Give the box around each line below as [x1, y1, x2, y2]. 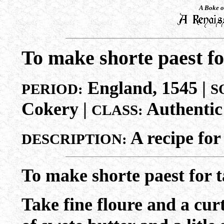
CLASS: [91, 102, 143, 118]
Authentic [142, 99, 222, 119]
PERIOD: [21, 81, 83, 97]
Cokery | [21, 99, 91, 119]
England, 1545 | [82, 78, 210, 98]
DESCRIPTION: [21, 131, 127, 147]
